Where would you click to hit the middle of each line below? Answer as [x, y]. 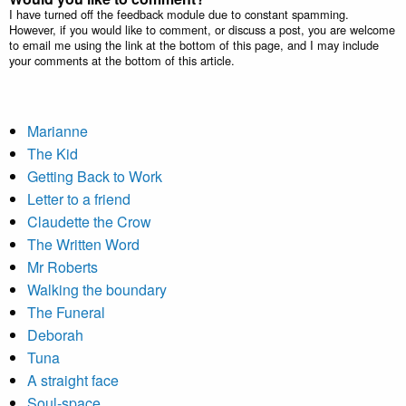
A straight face [73, 380]
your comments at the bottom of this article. [122, 60]
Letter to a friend [79, 199]
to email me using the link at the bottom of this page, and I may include [194, 45]
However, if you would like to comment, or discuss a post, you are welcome [202, 29]
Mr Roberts [63, 267]
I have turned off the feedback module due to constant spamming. [179, 14]
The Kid [53, 154]
